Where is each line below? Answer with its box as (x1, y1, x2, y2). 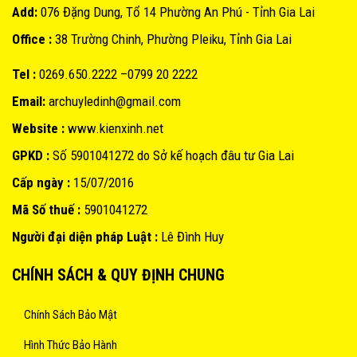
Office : (12, 31, 55, 48)
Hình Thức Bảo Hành (24, 338, 117, 353)
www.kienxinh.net (68, 120, 163, 137)
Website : (12, 120, 65, 137)
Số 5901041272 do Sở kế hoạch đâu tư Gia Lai (49, 147, 294, 164)
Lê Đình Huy (158, 229, 224, 245)
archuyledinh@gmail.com (49, 93, 181, 110)
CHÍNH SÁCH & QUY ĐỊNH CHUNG (12, 265, 225, 285)
